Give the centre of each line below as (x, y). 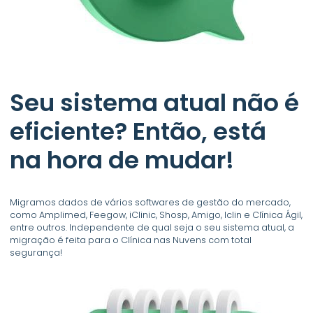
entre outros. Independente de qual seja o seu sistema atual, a (152, 228)
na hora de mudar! (122, 160)
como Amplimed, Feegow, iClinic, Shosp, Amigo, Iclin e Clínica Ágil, (156, 215)
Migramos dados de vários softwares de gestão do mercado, (151, 203)
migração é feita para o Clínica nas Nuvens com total (131, 240)
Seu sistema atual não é (155, 102)
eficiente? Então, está (138, 131)
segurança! (36, 253)
